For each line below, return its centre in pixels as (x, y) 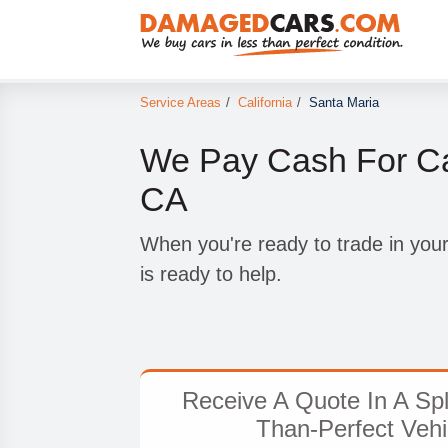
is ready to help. (210, 274)
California (264, 103)
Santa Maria (343, 103)
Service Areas (180, 103)
